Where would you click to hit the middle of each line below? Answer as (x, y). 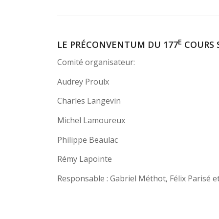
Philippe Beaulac (88, 140)
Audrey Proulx (83, 81)
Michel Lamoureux (91, 120)
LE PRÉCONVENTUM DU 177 (118, 44)
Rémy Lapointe (85, 159)
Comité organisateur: (96, 62)
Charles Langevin (89, 101)
